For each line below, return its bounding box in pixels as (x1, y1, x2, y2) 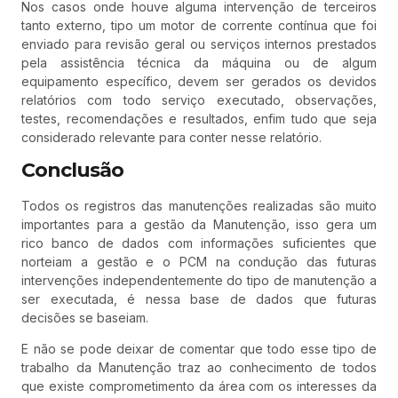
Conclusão (21, 157, 123, 182)
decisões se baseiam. (21, 309, 148, 325)
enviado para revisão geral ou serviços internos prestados (21, 36, 377, 52)
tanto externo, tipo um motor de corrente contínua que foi (21, 17, 377, 33)
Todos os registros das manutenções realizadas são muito (21, 197, 377, 213)
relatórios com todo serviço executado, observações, (21, 92, 377, 107)
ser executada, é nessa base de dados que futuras (21, 291, 377, 306)
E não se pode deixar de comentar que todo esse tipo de (21, 341, 377, 357)
